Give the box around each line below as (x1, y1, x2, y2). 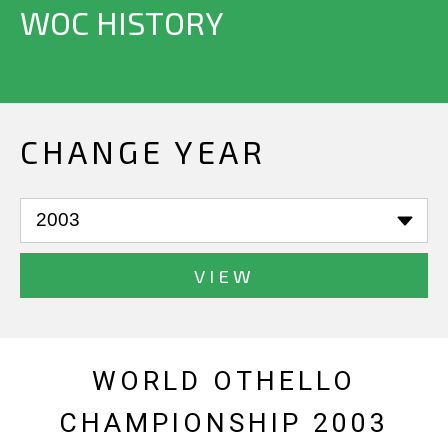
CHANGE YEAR (20, 131, 266, 170)
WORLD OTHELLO (92, 365, 356, 398)
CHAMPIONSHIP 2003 (59, 407, 389, 440)
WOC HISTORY (20, 3, 224, 41)
